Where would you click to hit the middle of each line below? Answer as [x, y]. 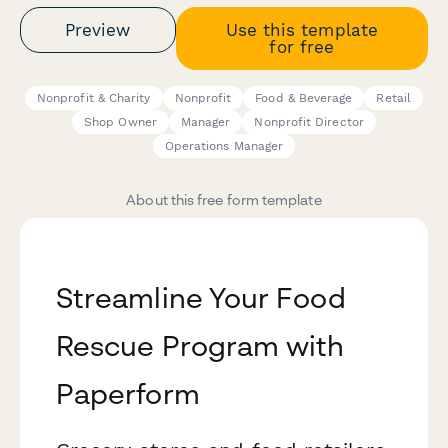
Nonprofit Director [309, 122]
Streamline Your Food [201, 298]
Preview [98, 29]
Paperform [128, 394]
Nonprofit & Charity [94, 98]
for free [302, 46]
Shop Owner [120, 122]
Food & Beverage [304, 98]
